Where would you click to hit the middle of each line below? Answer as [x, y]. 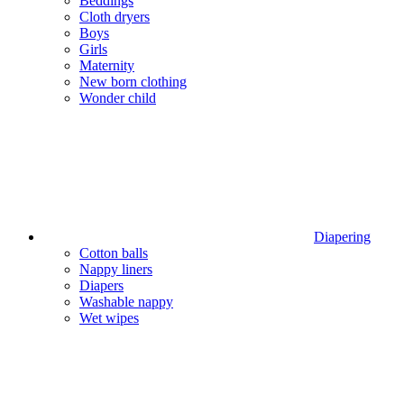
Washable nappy [126, 302]
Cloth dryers [115, 17]
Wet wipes [109, 318]
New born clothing [133, 82]
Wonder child [118, 98]
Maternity [107, 65]
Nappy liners [116, 269]
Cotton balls [114, 253]
